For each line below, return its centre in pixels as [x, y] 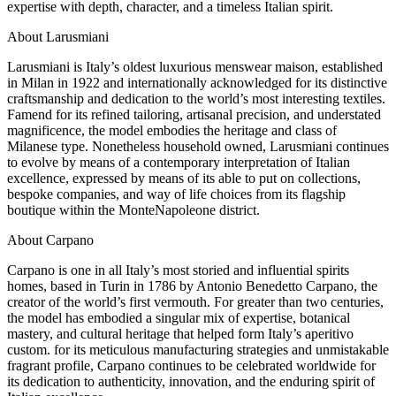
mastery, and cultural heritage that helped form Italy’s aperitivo [180, 334]
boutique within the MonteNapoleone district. [133, 210]
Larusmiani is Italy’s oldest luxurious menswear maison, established [195, 67]
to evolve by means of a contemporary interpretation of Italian [179, 163]
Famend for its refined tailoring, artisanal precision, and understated [194, 115]
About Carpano [50, 240]
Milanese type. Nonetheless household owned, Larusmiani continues [198, 147]
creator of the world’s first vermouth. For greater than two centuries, [195, 302]
